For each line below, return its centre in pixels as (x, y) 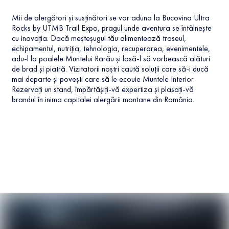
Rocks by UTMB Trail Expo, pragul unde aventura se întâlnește (111, 28)
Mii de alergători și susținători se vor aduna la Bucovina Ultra (110, 17)
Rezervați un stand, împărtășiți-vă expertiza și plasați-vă (102, 89)
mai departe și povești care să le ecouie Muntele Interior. (103, 79)
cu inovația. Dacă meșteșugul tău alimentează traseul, (99, 38)
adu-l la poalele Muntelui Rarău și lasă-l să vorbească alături (111, 58)
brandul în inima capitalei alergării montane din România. (103, 99)
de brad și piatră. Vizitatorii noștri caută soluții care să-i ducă (110, 68)
